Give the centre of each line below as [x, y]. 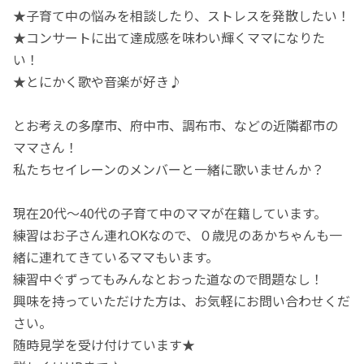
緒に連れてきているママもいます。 [116, 256]
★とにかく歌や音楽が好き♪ [98, 81]
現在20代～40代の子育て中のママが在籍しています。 [170, 212]
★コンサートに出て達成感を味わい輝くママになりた [169, 37]
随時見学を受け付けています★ [104, 344]
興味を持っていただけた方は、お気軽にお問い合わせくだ [182, 300]
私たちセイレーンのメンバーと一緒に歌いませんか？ [169, 169]
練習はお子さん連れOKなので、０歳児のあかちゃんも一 [178, 234]
